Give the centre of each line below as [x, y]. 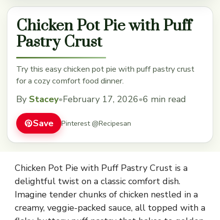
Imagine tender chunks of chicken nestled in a [106, 195]
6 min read [165, 99]
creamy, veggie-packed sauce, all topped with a [110, 208]
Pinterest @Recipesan [96, 123]
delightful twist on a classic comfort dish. [97, 181]
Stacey [44, 99]
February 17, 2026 [101, 99]
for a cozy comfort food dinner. [70, 81]
